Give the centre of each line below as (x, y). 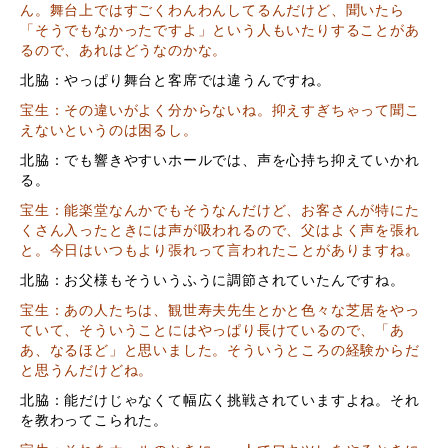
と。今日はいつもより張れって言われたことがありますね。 (220, 250)
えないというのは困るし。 (109, 130)
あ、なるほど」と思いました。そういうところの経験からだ (220, 350)
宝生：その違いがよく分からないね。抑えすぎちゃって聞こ (220, 110)
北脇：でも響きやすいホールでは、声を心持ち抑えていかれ (220, 160)
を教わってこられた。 (94, 420)
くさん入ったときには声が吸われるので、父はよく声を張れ (220, 230)
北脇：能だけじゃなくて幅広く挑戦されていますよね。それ (220, 400)
